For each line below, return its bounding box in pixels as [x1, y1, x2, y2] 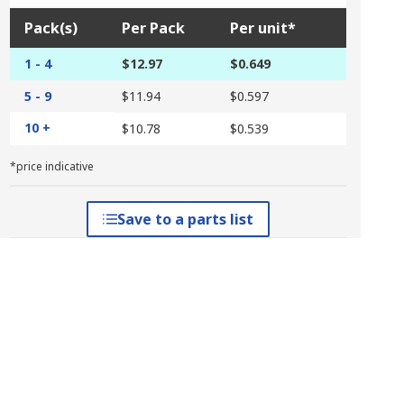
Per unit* [229, 18, 296, 38]
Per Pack [121, 18, 185, 38]
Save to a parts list [116, 209, 253, 229]
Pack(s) [23, 18, 78, 38]
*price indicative [9, 159, 94, 174]
